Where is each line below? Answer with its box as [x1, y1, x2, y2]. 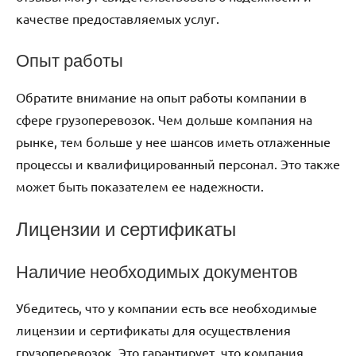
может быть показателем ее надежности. [16, 177, 264, 194]
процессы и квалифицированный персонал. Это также [16, 155, 340, 172]
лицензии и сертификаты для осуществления [16, 322, 291, 339]
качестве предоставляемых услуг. [16, 10, 219, 27]
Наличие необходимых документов [16, 258, 298, 284]
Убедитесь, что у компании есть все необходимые [16, 300, 317, 316]
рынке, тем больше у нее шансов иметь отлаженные [16, 133, 331, 149]
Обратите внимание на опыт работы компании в [16, 88, 307, 105]
